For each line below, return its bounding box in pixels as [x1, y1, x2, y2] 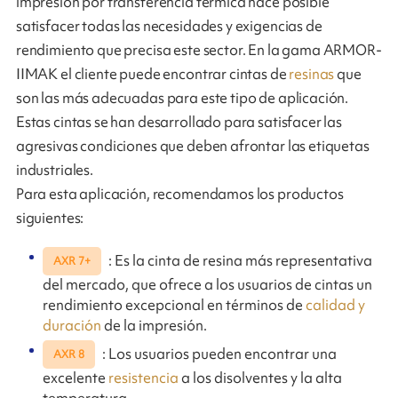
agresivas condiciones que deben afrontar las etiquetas [15, 136, 370, 156]
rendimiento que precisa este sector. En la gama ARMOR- [15, 40, 382, 60]
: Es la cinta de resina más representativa [105, 250, 372, 270]
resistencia [108, 368, 182, 388]
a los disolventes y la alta [181, 368, 343, 388]
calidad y [306, 295, 366, 315]
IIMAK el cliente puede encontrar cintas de [15, 64, 290, 84]
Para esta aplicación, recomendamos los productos [15, 184, 344, 204]
